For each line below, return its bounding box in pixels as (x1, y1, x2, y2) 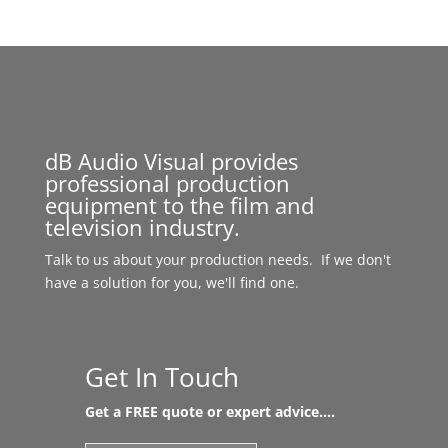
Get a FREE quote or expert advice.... (84, 401, 335, 421)
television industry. (44, 211, 240, 242)
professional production (44, 167, 290, 198)
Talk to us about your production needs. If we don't (44, 249, 391, 269)
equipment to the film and (44, 189, 314, 220)
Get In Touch (84, 358, 239, 395)
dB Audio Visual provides (44, 145, 298, 176)
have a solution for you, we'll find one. (44, 272, 299, 292)
